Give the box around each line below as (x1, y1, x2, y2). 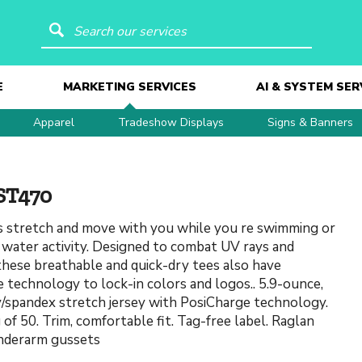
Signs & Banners (267, 115, 353, 130)
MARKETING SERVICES (62, 79, 196, 95)
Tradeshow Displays (118, 115, 224, 130)
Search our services (68, 18, 200, 36)
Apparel (33, 115, 74, 130)
